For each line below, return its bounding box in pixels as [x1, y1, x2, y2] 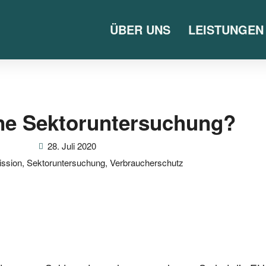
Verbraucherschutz [110, 156, 183, 169]
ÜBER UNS [109, 21, 170, 38]
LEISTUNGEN [188, 21, 264, 38]
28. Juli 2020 [47, 140, 96, 152]
